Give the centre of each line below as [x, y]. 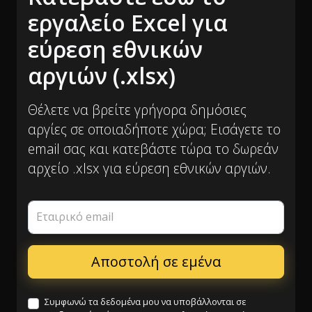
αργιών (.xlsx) [102, 76]
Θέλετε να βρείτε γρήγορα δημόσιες [137, 110]
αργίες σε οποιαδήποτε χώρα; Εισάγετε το [154, 129]
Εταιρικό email [75, 217]
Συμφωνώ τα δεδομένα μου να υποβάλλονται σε [145, 302]
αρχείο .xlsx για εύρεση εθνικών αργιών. [149, 168]
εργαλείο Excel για [128, 23]
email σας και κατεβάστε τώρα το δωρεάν [153, 149]
